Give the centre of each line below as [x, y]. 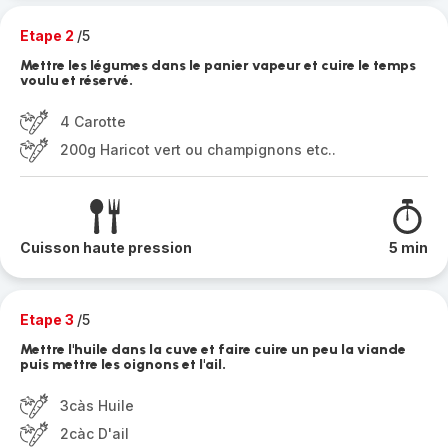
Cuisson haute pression [106, 247]
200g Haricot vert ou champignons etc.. [198, 149]
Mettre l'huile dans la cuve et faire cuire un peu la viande [213, 349]
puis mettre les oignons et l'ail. [123, 364]
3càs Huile [97, 405]
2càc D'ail [94, 433]
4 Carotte [93, 121]
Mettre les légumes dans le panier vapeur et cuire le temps [218, 65]
